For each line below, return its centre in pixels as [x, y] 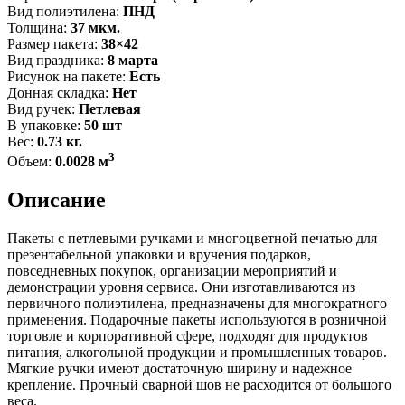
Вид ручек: [43, 108]
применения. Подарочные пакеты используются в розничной [197, 319]
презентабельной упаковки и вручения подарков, [159, 254]
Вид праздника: [57, 60]
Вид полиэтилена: [65, 11]
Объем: [31, 162]
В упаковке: [46, 125]
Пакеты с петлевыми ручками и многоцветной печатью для [192, 238]
